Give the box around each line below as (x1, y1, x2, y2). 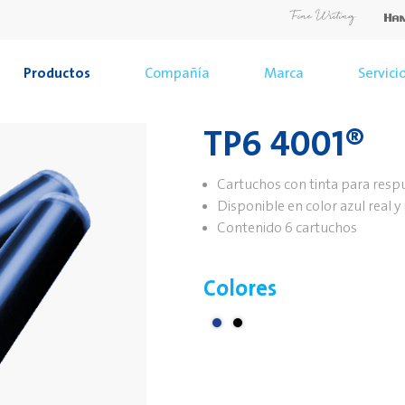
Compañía (144, 65, 210, 81)
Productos (23, 65, 90, 81)
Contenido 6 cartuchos (216, 220, 360, 236)
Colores (202, 276, 277, 301)
